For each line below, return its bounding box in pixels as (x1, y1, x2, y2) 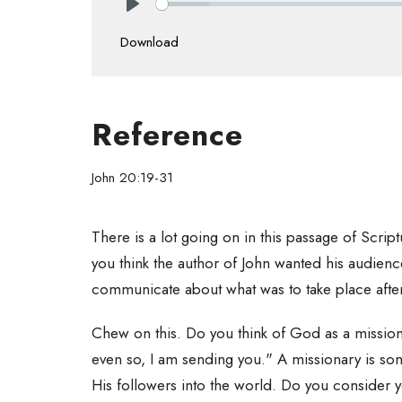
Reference (92, 113, 244, 158)
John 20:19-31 (92, 168, 173, 188)
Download (120, 32, 179, 53)
